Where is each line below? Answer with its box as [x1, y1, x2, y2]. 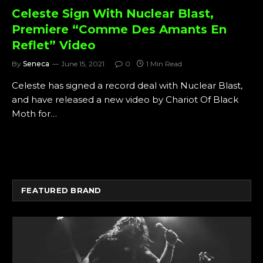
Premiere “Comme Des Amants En [12, 22, 227, 36]
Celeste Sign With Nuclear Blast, [12, 6, 214, 21]
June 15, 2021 [61, 59, 104, 68]
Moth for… [12, 107, 57, 119]
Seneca [23, 59, 49, 68]
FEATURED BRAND [21, 185, 102, 195]
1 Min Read [146, 59, 182, 68]
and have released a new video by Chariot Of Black [12, 93, 238, 105]
